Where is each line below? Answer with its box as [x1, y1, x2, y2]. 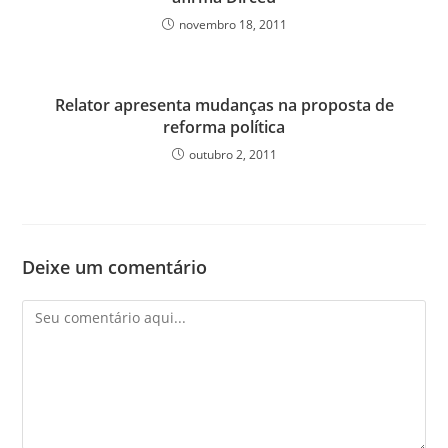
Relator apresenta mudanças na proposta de [54, 93, 394, 116]
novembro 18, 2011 [178, 15, 287, 33]
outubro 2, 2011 [188, 145, 277, 163]
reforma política [163, 115, 285, 138]
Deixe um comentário [22, 254, 208, 279]
